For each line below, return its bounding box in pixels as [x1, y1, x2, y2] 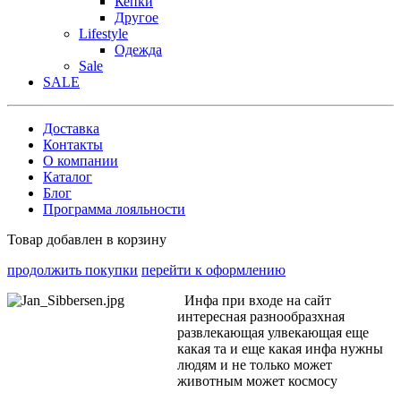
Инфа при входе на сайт [177, 292, 331, 308]
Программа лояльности [43, 200, 185, 217]
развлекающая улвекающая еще [177, 324, 369, 340]
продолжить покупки [7, 261, 138, 277]
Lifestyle [79, 25, 128, 41]
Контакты [43, 136, 103, 152]
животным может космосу [177, 372, 337, 388]
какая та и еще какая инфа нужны [177, 340, 383, 356]
